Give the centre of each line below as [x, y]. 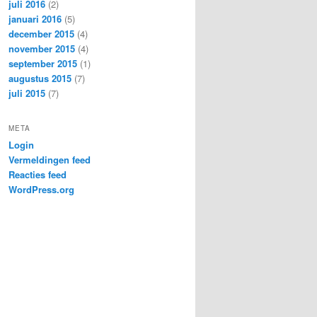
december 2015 [41, 33]
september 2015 [43, 63]
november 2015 [42, 48]
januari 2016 [35, 18]
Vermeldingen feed [50, 160]
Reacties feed [38, 175]
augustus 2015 [40, 78]
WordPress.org [41, 190]
